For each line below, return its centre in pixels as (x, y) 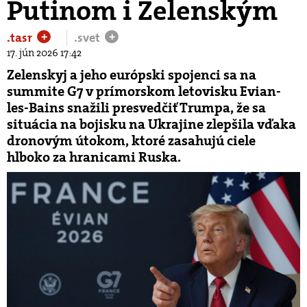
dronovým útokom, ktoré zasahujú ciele (131, 140)
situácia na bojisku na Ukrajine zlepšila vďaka (151, 124)
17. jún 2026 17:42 (44, 53)
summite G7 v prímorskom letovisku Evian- (144, 91)
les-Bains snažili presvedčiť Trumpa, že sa (136, 108)
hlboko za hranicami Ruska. (94, 157)
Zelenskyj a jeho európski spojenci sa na (132, 75)
